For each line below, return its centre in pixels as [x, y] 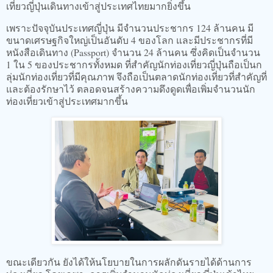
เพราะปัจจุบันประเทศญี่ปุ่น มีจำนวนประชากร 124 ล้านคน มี [130, 27]
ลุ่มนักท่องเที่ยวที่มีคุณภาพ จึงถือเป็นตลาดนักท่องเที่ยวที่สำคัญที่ [136, 76]
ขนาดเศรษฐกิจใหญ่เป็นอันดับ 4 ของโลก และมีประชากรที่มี [129, 40]
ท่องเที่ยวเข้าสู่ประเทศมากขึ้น [70, 101]
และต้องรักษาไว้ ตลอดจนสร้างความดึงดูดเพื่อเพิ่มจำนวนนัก [131, 88]
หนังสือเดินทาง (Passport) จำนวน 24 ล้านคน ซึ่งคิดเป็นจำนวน [133, 52]
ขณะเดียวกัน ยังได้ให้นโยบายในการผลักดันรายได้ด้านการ [129, 262]
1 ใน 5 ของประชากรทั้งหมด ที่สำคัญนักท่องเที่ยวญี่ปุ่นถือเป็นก [134, 64]
